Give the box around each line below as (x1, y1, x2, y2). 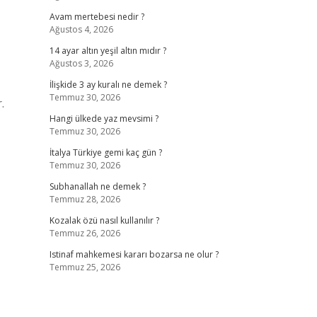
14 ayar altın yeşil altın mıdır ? (49, 45, 166, 57)
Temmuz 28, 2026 (49, 193, 120, 205)
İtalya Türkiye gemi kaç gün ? (49, 146, 162, 158)
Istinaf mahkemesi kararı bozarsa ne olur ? (49, 248, 219, 260)
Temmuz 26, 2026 (49, 227, 120, 239)
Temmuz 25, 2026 (49, 261, 120, 273)
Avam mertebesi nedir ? (49, 11, 144, 23)
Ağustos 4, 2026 (49, 23, 113, 35)
